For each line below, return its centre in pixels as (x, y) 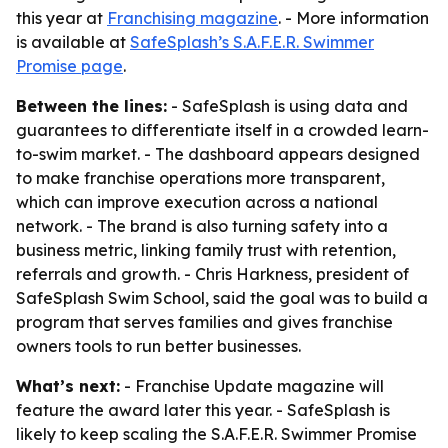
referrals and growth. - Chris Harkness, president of (212, 274)
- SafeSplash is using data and (287, 106)
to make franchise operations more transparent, (200, 178)
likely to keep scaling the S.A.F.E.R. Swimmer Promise (216, 434)
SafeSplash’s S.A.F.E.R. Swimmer (252, 42)
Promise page (69, 66)
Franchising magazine (192, 18)
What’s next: (68, 386)
